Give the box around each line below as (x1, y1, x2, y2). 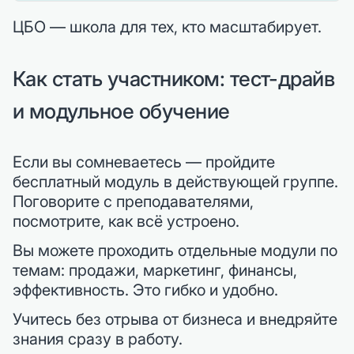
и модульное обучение (13, 99, 230, 124)
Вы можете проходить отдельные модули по (13, 241, 337, 261)
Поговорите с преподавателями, (13, 192, 254, 212)
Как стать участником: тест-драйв (13, 66, 335, 92)
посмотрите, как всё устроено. (13, 212, 239, 232)
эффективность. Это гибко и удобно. (13, 281, 278, 300)
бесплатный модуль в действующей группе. (13, 172, 338, 192)
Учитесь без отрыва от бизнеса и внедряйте (13, 310, 337, 330)
